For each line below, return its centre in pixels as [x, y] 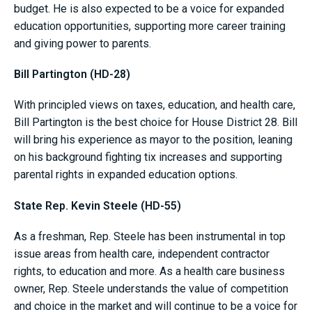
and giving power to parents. [87, 44]
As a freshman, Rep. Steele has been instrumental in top [150, 236]
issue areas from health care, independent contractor [142, 253]
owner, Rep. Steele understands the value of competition [151, 288]
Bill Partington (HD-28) [73, 75]
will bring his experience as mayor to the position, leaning [153, 140]
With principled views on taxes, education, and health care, [155, 105]
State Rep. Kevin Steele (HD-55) [97, 205]
